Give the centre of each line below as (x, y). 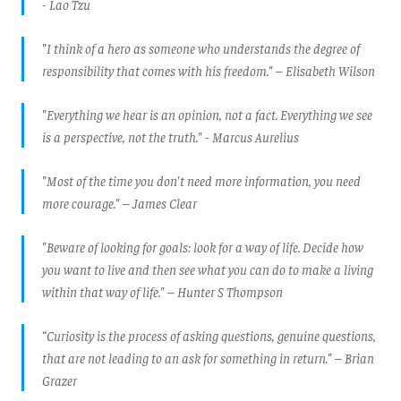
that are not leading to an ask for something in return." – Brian (208, 358)
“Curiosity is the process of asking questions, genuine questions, (209, 336)
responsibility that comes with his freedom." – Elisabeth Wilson (209, 71)
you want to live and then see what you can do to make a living (208, 269)
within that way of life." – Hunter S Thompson (162, 292)
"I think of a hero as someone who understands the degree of (201, 48)
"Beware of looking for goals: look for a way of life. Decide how (203, 247)
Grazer (60, 380)
